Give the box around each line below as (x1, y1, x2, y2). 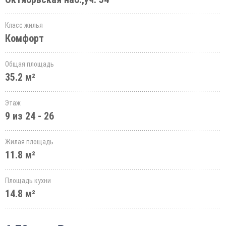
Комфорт (5, 32, 44, 44)
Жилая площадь (5, 138, 53, 146)
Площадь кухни (5, 177, 51, 185)
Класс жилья (5, 21, 43, 29)
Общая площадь (5, 60, 54, 68)
